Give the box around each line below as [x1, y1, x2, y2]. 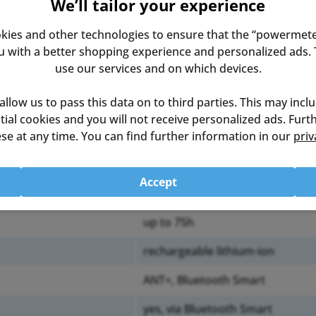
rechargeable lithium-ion [143, 243, 274, 259]
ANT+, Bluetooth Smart [143, 272, 265, 288]
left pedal [143, 128, 193, 143]
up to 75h [143, 214, 194, 230]
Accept [139, 174, 177, 190]
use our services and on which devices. [54, 60, 262, 76]
